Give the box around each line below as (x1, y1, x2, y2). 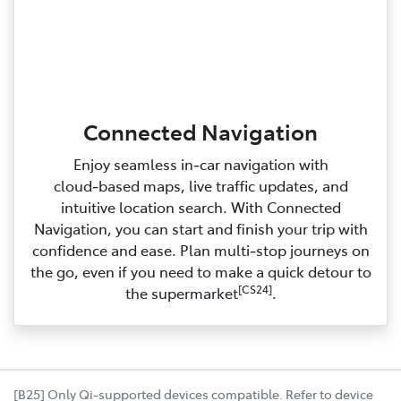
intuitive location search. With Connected (60, 197, 341, 218)
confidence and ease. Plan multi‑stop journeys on (31, 240, 370, 260)
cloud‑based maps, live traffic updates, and (53, 175, 348, 196)
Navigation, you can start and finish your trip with (33, 218, 368, 239)
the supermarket (124, 283, 238, 303)
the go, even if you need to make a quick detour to (30, 261, 371, 282)
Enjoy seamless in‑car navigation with (73, 154, 328, 175)
